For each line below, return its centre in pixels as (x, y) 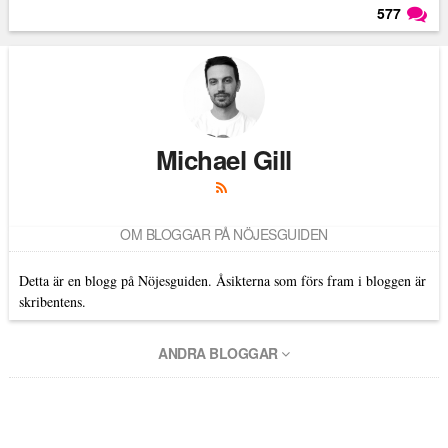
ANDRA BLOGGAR (220, 353)
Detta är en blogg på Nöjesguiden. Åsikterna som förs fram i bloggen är (222, 281)
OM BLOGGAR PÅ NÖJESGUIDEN (224, 234)
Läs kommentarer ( (340, 45)
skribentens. (52, 302)
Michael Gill (223, 160)
